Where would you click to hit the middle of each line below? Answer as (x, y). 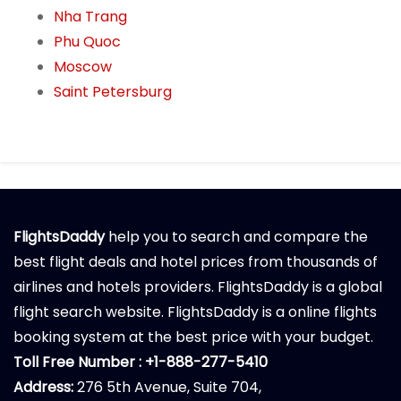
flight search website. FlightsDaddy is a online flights (195, 312)
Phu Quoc (87, 42)
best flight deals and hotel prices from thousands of (196, 262)
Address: (43, 388)
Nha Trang (90, 17)
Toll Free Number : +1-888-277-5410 (141, 363)
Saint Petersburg (113, 92)
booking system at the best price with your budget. (193, 337)
